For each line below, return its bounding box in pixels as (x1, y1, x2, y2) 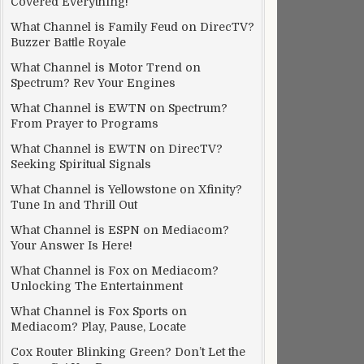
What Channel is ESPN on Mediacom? (11, 223, 229, 236)
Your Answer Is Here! (11, 239, 132, 252)
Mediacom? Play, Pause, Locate (11, 320, 186, 333)
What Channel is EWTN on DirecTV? (11, 142, 223, 155)
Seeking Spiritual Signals (11, 158, 151, 171)
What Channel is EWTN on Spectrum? (11, 102, 227, 115)
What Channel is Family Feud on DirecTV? (11, 20, 254, 33)
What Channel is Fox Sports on (11, 305, 187, 318)
